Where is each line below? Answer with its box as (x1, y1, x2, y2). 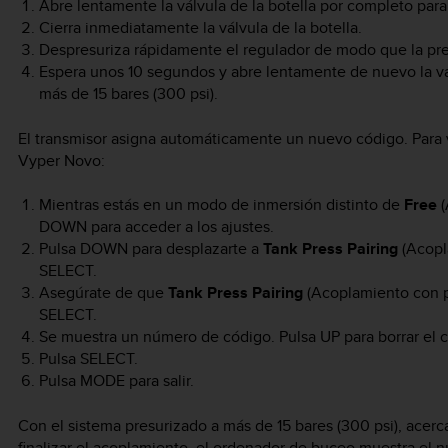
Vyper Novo (18, 148, 101, 172)
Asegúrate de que (38, 281, 168, 305)
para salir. (124, 369, 194, 393)
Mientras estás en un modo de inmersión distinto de (38, 193, 404, 217)
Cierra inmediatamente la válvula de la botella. (38, 16, 362, 40)
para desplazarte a (127, 237, 263, 261)
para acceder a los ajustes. (86, 215, 274, 239)
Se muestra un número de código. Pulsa (38, 325, 320, 349)
